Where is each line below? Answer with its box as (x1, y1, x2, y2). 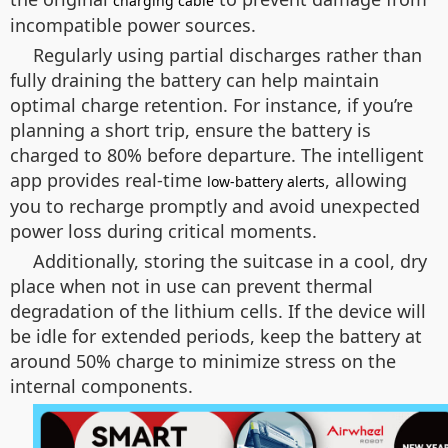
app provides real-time (10, 168, 207, 192)
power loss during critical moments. (10, 219, 317, 243)
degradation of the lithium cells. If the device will (10, 299, 426, 323)
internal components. (10, 374, 193, 398)
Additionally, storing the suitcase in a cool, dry (33, 249, 427, 273)
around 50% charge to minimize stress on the (10, 349, 396, 373)
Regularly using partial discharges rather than (33, 43, 422, 67)
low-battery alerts (207, 172, 325, 191)
